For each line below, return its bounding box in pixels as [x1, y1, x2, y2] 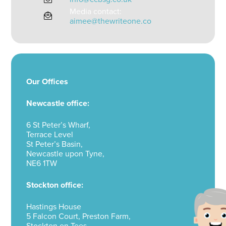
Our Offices [26, 76, 68, 88]
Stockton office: [26, 179, 83, 191]
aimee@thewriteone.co [69, 15, 151, 27]
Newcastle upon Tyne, [26, 148, 104, 160]
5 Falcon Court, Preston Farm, [26, 210, 131, 222]
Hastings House [26, 201, 81, 213]
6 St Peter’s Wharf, [26, 119, 90, 131]
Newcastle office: [26, 97, 89, 109]
